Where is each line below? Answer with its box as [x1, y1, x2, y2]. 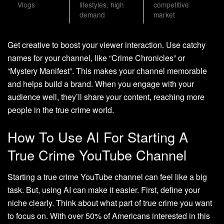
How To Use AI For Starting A [7, 126, 188, 146]
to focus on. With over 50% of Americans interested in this [7, 210, 210, 222]
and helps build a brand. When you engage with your [7, 78, 194, 90]
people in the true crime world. [7, 104, 114, 116]
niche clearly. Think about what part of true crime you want [7, 197, 212, 209]
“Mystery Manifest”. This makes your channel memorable [7, 65, 207, 77]
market [153, 9, 175, 20]
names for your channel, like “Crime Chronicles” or [7, 52, 185, 64]
